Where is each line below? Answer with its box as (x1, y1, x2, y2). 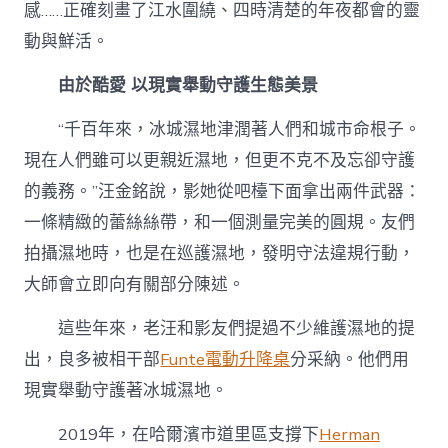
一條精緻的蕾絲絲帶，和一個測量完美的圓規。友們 (24, 211, 416, 235)
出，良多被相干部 (24, 348, 161, 372)
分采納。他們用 (290, 348, 410, 372)
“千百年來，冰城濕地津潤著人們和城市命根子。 (58, 118, 422, 142)
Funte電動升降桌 (160, 348, 291, 372)
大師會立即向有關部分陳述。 (24, 273, 246, 297)
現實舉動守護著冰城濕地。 (24, 379, 229, 403)
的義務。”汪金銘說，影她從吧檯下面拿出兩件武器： (24, 180, 422, 204)
